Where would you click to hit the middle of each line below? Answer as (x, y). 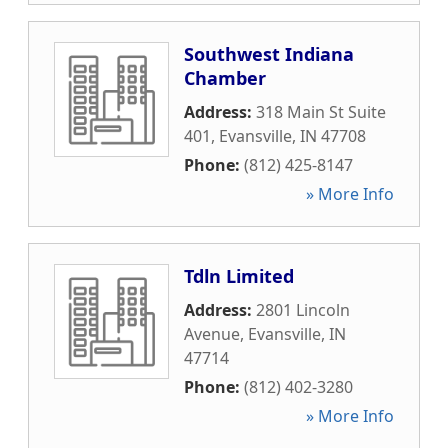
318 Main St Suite (321, 112)
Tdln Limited (239, 276)
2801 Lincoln (303, 310)
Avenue (212, 334)
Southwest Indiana (269, 54)
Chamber (225, 78)
